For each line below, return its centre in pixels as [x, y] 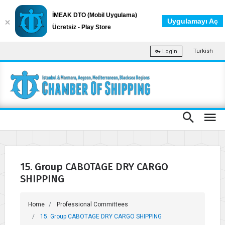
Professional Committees [92, 204]
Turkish [203, 51]
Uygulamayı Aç [193, 21]
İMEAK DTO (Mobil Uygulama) [95, 15]
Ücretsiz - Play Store [82, 27]
